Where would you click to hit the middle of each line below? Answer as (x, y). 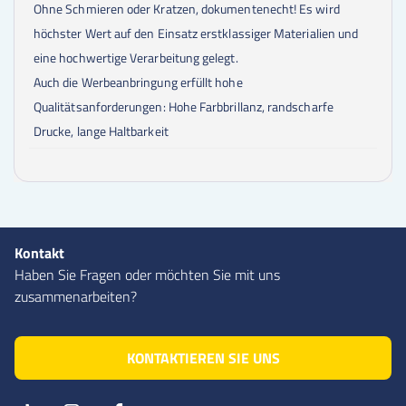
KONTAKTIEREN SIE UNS (203, 358)
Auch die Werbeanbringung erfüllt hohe (138, 82)
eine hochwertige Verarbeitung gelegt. (136, 57)
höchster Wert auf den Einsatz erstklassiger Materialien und (196, 33)
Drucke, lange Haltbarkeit (101, 130)
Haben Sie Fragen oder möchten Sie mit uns (147, 274)
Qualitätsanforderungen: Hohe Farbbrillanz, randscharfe (184, 106)
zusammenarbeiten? (76, 296)
